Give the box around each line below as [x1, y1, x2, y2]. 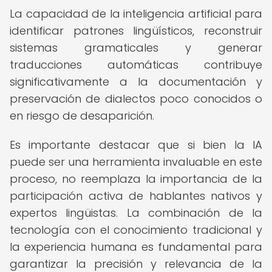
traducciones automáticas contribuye [10, 57, 262, 72]
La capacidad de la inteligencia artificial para [10, 6, 262, 21]
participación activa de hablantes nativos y [10, 188, 262, 203]
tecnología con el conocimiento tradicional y [10, 222, 262, 237]
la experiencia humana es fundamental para [10, 239, 262, 254]
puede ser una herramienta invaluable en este [10, 154, 262, 169]
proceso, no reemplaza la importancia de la [10, 171, 262, 186]
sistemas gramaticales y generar [10, 40, 262, 55]
